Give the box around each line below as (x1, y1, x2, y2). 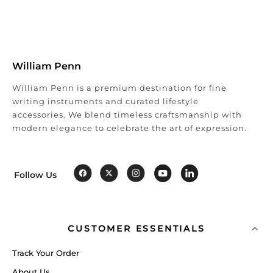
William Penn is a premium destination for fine (12, 83, 227, 93)
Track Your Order (12, 248, 79, 258)
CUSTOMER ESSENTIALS (68, 223, 205, 235)
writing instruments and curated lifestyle (12, 96, 199, 107)
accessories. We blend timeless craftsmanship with (12, 110, 242, 120)
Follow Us (14, 169, 57, 180)
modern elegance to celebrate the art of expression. (12, 123, 247, 133)
